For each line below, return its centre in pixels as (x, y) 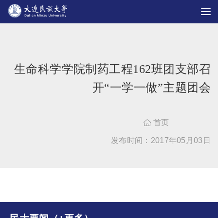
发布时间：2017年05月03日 (161, 140)
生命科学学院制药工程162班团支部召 (112, 69)
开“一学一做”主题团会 (151, 88)
